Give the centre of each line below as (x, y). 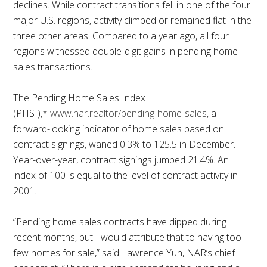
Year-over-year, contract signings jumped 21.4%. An (121, 160)
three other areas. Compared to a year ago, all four (121, 36)
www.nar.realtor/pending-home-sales (129, 114)
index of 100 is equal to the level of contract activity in (126, 176)
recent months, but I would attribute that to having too (128, 237)
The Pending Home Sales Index (80, 98)
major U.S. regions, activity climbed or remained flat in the (133, 21)
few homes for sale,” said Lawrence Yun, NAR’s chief (124, 253)
